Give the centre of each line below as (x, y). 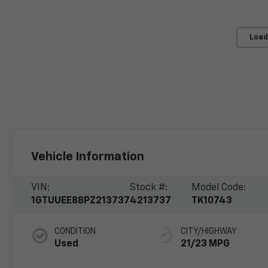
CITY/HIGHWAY (209, 231)
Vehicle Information (88, 157)
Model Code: (219, 188)
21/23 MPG (205, 244)
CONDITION (75, 231)
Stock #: (149, 188)
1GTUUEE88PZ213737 (81, 201)
